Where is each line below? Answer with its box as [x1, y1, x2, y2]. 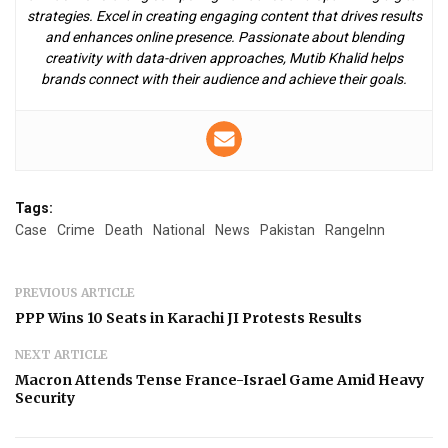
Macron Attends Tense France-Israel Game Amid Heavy [15, 370, 424, 389]
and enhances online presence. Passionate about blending [44, 28, 404, 45]
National [153, 221, 205, 238]
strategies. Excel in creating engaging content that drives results [26, 7, 422, 24]
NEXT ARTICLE [15, 346, 108, 362]
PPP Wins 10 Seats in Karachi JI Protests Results [15, 308, 362, 327]
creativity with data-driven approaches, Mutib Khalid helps [45, 49, 403, 66]
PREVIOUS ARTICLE [15, 284, 135, 300]
